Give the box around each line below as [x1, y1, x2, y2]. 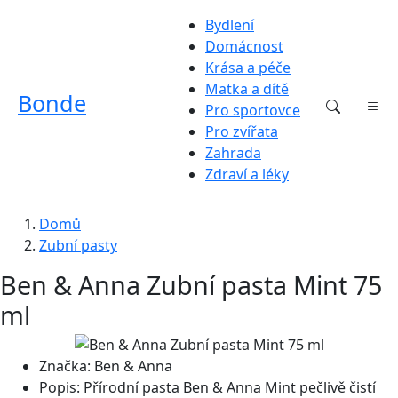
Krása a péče [205, 58, 291, 77]
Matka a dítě [205, 79, 289, 99]
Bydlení [205, 15, 254, 35]
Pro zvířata [205, 122, 278, 141]
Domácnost [205, 36, 283, 56]
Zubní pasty [39, 235, 117, 255]
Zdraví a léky [205, 164, 289, 184]
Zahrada [205, 143, 261, 163]
